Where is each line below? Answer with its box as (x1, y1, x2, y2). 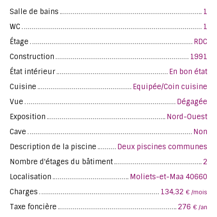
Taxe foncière (10, 202, 57, 211)
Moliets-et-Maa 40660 (130, 172, 207, 181)
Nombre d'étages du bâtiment (10, 157, 113, 166)
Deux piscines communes (117, 142, 207, 151)
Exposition (10, 112, 46, 121)
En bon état (169, 67, 207, 76)
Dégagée (177, 97, 207, 106)
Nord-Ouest (167, 112, 207, 121)
